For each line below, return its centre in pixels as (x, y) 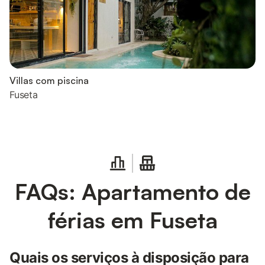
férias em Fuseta (132, 220)
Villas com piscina (49, 80)
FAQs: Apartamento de (132, 191)
